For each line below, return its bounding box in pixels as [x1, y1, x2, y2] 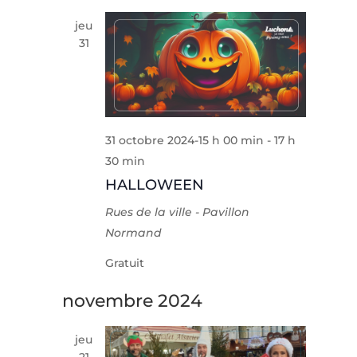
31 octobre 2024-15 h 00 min [105, 133, 265, 148]
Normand [105, 226, 163, 241]
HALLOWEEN [105, 176, 205, 194]
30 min [105, 154, 146, 169]
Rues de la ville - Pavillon [105, 205, 250, 220]
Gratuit [105, 256, 145, 271]
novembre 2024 [62, 290, 203, 312]
